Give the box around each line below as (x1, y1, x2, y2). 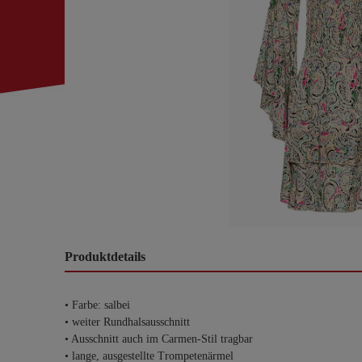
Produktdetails (65, 250, 145, 263)
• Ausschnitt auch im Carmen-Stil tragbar (65, 333, 253, 345)
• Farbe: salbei (65, 299, 130, 311)
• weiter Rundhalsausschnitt (65, 316, 190, 328)
